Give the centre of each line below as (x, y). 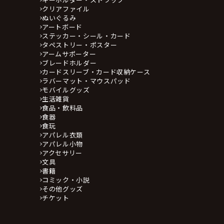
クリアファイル (66, 9)
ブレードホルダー (69, 63)
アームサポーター (69, 54)
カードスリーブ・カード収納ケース (96, 72)
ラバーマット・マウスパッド (86, 81)
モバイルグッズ (66, 90)
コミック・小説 (66, 180)
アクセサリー (62, 153)
